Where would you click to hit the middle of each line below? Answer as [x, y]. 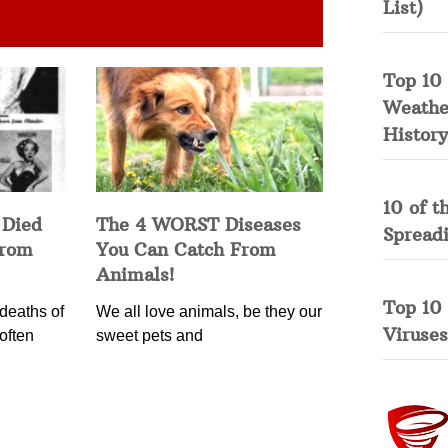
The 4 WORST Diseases [198, 224]
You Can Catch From [185, 249]
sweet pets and [149, 335]
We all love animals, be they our [208, 311]
